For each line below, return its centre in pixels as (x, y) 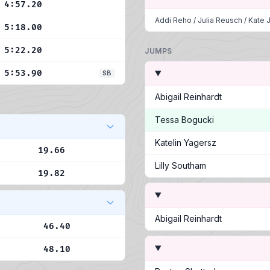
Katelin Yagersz (186, 143)
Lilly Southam (181, 165)
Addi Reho (173, 20)
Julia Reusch (220, 20)
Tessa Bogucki (184, 120)
